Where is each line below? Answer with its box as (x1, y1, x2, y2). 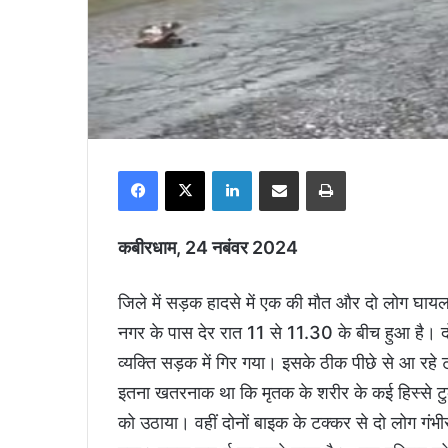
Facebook (157, 160, 224, 178)
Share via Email (298, 160, 336, 178)
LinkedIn (251, 160, 310, 178)
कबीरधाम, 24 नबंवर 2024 (118, 236, 298, 258)
